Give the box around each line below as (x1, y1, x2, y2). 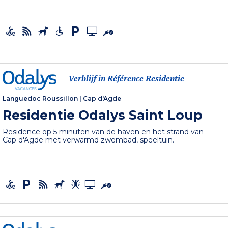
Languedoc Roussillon (3, 95, 78, 103)
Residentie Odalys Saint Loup (3, 107, 203, 123)
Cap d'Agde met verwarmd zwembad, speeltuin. (3, 135, 175, 145)
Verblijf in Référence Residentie (68, 73, 185, 84)
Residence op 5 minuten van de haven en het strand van (3, 127, 204, 137)
